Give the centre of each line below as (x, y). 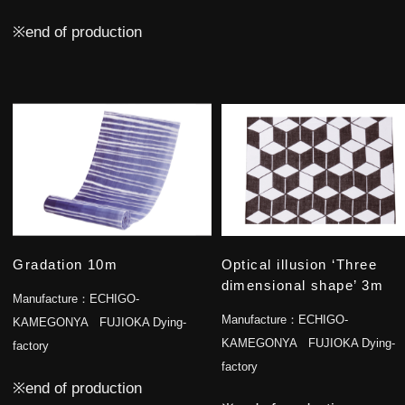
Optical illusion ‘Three (299, 264)
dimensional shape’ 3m (302, 285)
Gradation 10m (66, 264)
